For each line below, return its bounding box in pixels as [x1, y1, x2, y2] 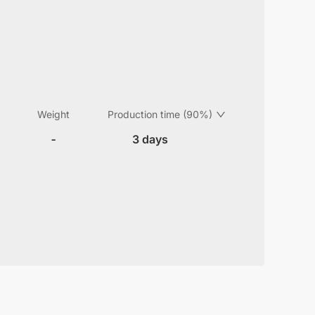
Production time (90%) [108, 108, 212, 120]
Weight [37, 108, 70, 120]
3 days [131, 132, 168, 146]
